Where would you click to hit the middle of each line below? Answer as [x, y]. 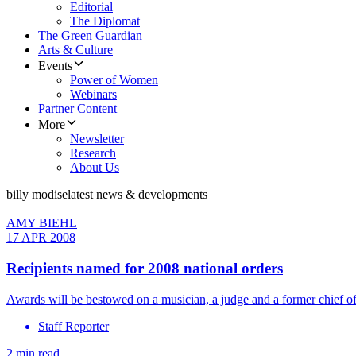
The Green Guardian [90, 36]
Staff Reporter [74, 326]
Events [55, 66]
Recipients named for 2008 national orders [145, 269]
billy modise [37, 195]
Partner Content [77, 109]
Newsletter [97, 139]
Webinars [93, 95]
